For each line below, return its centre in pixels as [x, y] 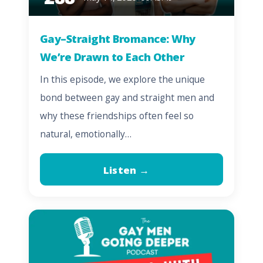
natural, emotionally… [85, 134]
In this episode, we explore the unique [122, 80]
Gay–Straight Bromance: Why [117, 39]
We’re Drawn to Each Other [112, 57]
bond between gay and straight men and [127, 98]
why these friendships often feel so [117, 116]
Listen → [126, 170]
